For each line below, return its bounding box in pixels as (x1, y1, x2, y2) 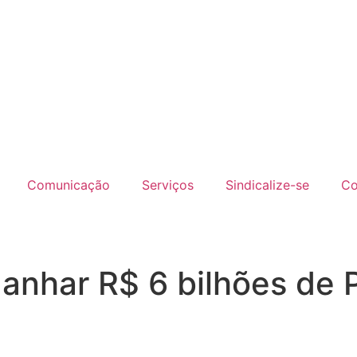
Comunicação (26, 177, 110, 193)
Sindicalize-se (225, 177, 309, 193)
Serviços (141, 177, 194, 193)
